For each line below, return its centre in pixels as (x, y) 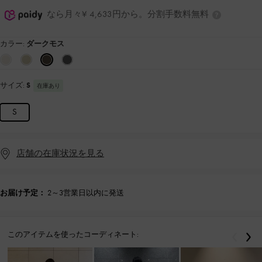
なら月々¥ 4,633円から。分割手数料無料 (129, 14)
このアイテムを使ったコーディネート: (73, 234)
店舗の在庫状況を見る (60, 154)
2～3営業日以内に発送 (86, 192)
